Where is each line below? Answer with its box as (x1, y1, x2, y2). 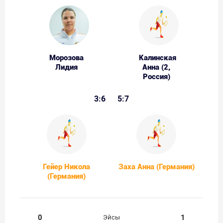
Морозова (49, 53, 84, 63)
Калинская (139, 53, 177, 63)
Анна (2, (142, 63, 171, 72)
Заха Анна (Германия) (118, 162, 195, 172)
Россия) (142, 72, 170, 82)
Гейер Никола (43, 162, 91, 172)
